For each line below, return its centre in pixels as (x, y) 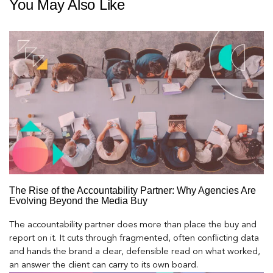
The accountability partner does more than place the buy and (133, 225)
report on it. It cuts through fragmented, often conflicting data (134, 239)
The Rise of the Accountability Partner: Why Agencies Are (133, 190)
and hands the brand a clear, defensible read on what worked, (135, 252)
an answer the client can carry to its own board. (104, 266)
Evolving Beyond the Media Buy (78, 200)
